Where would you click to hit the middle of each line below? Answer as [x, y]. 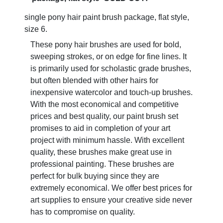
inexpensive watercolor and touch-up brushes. [111, 92]
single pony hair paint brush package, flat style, [107, 17]
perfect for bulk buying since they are [95, 176]
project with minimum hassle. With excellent [107, 140]
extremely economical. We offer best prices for [111, 188]
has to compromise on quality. [83, 212]
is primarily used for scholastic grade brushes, [111, 68]
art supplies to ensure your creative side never [111, 200]
